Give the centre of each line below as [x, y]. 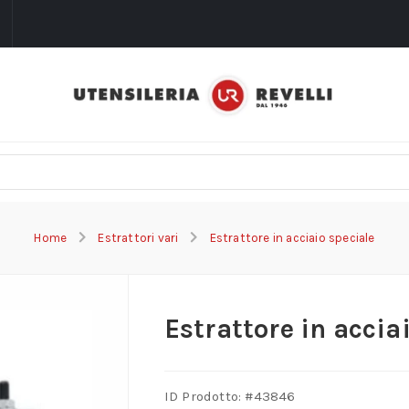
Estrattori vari [138, 238]
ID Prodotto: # [209, 397]
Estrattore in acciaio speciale [292, 238]
